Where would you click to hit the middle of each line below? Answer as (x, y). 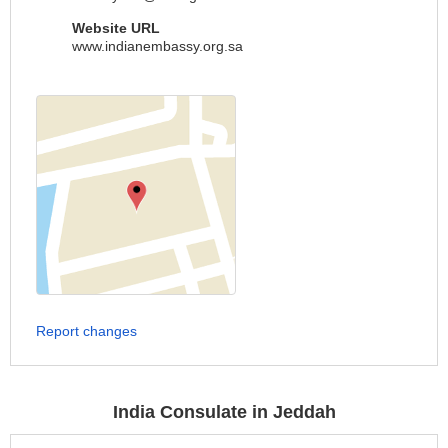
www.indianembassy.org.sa (157, 45)
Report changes (86, 330)
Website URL (116, 27)
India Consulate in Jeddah (224, 411)
